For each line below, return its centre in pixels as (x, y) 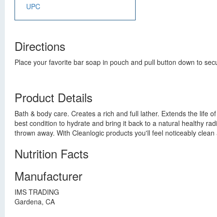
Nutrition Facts (52, 153)
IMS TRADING (37, 192)
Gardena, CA (35, 201)
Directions (40, 46)
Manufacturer (48, 176)
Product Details (54, 97)
